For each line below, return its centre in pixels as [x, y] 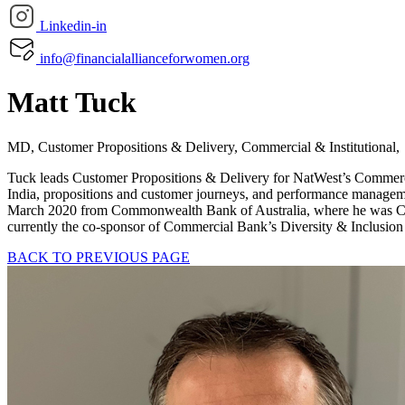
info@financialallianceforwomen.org [145, 58]
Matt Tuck [72, 103]
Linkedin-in [73, 26]
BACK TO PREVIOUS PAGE [99, 257]
